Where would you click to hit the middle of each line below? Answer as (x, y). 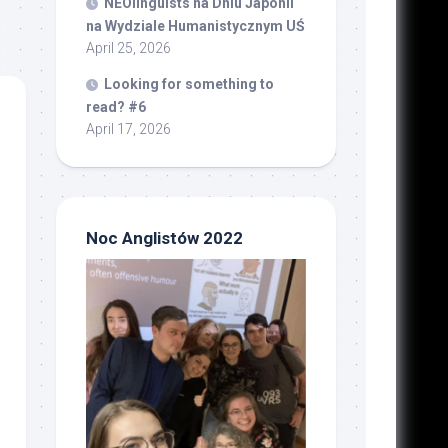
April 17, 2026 (128, 129)
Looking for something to (188, 84)
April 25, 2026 (128, 48)
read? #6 (115, 107)
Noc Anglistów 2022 (164, 238)
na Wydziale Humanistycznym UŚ (195, 26)
